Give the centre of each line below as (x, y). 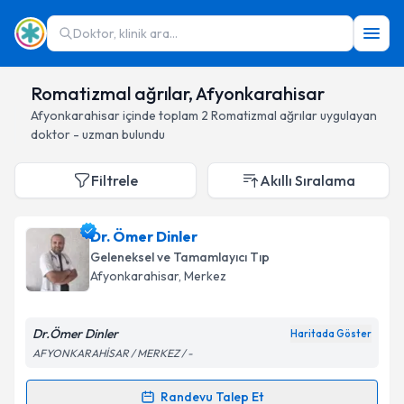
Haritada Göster (331, 334)
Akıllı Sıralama (308, 180)
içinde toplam (161, 115)
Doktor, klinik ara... (125, 33)
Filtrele (115, 180)
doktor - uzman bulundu (98, 134)
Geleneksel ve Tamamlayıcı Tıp (180, 257)
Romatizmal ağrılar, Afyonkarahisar (178, 93)
